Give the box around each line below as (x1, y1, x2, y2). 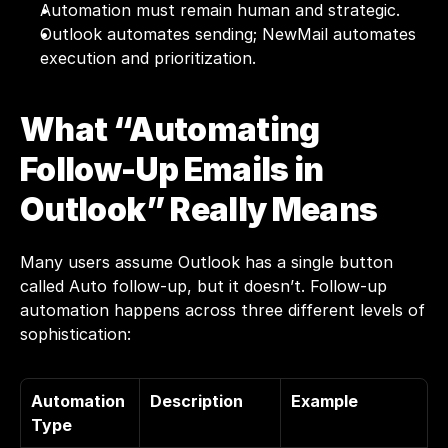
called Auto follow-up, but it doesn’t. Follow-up (20, 276, 387, 296)
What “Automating (20, 110, 320, 149)
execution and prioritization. (40, 48, 256, 68)
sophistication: (20, 324, 131, 344)
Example (291, 391, 358, 411)
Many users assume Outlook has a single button (20, 252, 393, 272)
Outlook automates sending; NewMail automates (40, 24, 416, 44)
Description (150, 391, 243, 411)
